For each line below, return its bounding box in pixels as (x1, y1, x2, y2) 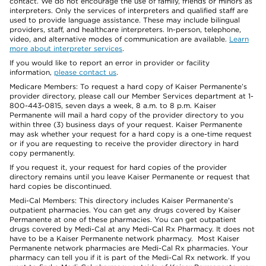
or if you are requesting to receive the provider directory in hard (9, 139, 239, 148)
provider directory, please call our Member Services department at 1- (9, 91, 254, 100)
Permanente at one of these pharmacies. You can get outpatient (9, 215, 236, 224)
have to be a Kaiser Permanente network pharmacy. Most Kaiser (9, 234, 239, 243)
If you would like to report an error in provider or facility (9, 58, 210, 67)
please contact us (54, 68, 116, 77)
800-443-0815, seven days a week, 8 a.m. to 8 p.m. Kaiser (9, 101, 216, 110)
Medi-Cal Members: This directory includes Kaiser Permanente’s (9, 196, 233, 205)
